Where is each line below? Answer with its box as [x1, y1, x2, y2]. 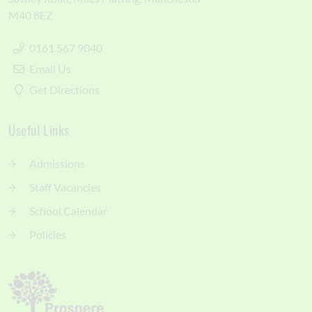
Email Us [29, 62, 71, 75]
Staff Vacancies [29, 180, 101, 194]
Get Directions [29, 83, 100, 96]
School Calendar [29, 204, 107, 217]
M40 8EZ [8, 8, 53, 22]
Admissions [29, 157, 85, 170]
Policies [29, 228, 66, 241]
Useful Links [15, 120, 70, 139]
